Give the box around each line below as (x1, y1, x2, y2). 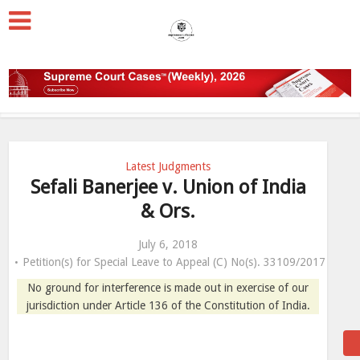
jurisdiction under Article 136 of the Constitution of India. (26, 299, 310, 312)
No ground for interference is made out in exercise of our (27, 281, 309, 294)
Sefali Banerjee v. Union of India (30, 176, 306, 198)
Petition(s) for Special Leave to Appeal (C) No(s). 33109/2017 (22, 256, 325, 268)
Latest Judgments (125, 160, 211, 173)
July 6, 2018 (138, 238, 198, 251)
